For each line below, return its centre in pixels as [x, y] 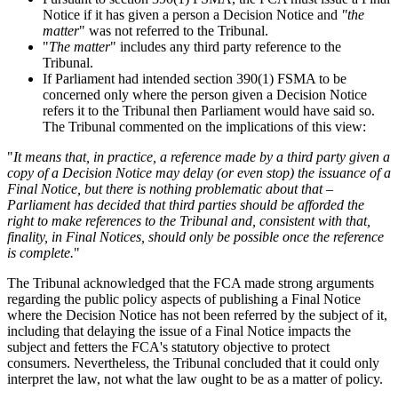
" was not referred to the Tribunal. [179, 30]
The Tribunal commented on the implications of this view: [211, 126]
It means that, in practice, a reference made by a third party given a [202, 156]
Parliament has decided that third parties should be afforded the [186, 204]
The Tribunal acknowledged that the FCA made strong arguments [191, 283]
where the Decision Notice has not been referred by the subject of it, [197, 314]
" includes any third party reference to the [226, 46]
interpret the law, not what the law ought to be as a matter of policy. [199, 378]
